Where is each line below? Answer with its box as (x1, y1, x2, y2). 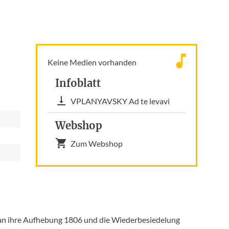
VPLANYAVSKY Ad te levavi (71, 96, 170, 106)
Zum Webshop (71, 139, 123, 148)
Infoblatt (55, 77, 101, 89)
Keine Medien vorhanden (48, 57, 137, 67)
